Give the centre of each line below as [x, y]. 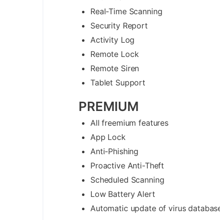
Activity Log [113, 40]
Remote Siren [115, 68]
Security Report [119, 25]
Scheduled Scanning [127, 179]
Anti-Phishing [115, 151]
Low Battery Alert [123, 194]
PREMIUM [109, 106]
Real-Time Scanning [126, 11]
